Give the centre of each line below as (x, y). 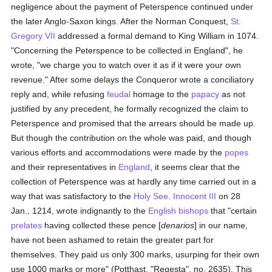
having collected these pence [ (102, 225)
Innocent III (195, 196)
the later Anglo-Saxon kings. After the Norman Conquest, (121, 21)
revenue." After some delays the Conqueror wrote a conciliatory (133, 80)
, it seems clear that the (195, 167)
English (162, 211)
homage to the (161, 94)
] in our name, (221, 225)
